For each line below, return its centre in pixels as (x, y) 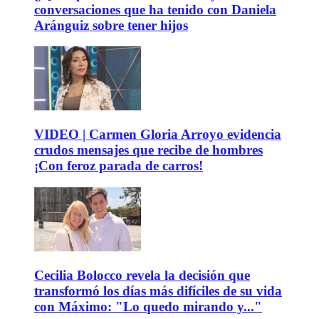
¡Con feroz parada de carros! (119, 166)
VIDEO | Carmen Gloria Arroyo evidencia (158, 135)
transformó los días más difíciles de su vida (158, 291)
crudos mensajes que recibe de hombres (148, 150)
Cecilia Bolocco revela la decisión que (142, 275)
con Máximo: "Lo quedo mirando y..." (148, 306)
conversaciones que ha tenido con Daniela (155, 9)
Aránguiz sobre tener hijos (111, 25)
